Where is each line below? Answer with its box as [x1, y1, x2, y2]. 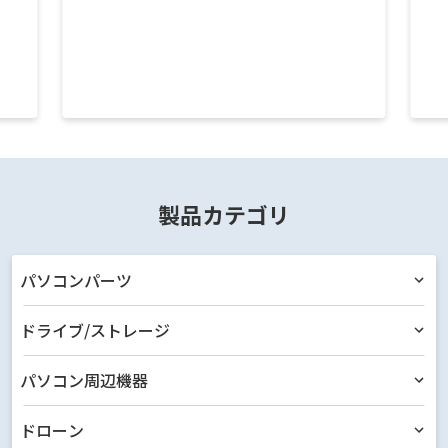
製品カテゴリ [158, 198, 290, 231]
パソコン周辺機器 [20, 368, 148, 393]
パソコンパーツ [20, 268, 132, 293]
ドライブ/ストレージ [20, 318, 170, 343]
